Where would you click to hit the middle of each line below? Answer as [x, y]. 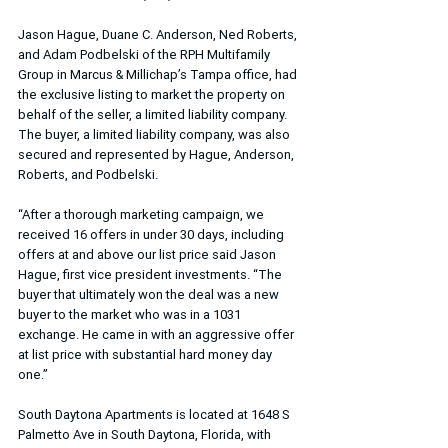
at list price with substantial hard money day [146, 354]
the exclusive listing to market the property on [153, 94]
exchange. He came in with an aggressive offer [157, 334]
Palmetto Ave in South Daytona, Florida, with [146, 434]
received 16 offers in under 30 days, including [152, 234]
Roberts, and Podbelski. [88, 174]
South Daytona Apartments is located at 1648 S [155, 414]
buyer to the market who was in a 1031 [131, 314]
